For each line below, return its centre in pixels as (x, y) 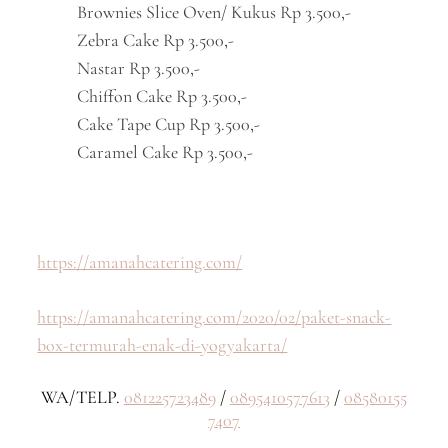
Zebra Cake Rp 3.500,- (156, 40)
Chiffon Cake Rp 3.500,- (162, 96)
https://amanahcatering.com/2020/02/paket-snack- (214, 317)
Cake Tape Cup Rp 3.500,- (169, 124)
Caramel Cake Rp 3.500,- (165, 152)
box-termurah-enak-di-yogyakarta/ (162, 345)
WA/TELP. (82, 397)
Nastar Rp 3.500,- (139, 68)
